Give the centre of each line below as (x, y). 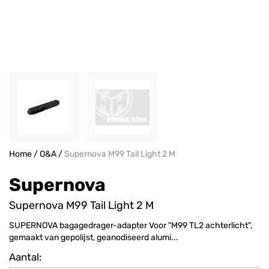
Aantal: (25, 257)
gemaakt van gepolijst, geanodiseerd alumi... (94, 237)
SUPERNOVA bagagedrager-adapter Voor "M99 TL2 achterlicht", (131, 225)
